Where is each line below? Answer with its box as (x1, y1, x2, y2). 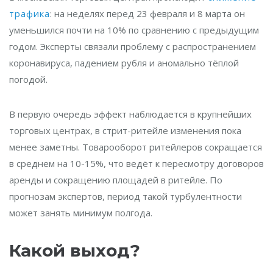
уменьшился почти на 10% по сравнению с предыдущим (9, 24, 259, 36)
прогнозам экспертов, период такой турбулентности (9, 190, 242, 202)
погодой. (9, 73, 48, 85)
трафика (9, 7, 50, 19)
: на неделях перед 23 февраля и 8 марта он (50, 7, 245, 19)
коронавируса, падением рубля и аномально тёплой (9, 57, 239, 69)
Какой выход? (9, 240, 140, 261)
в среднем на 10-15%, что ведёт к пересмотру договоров (9, 157, 264, 169)
